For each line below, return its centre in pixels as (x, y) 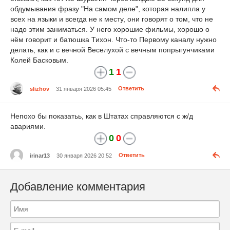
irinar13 (40, 155)
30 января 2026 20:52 (84, 155)
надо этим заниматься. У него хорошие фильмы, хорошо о (110, 29)
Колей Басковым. (39, 60)
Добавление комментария (78, 187)
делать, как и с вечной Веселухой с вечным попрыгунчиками (112, 50)
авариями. (28, 127)
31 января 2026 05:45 (84, 89)
